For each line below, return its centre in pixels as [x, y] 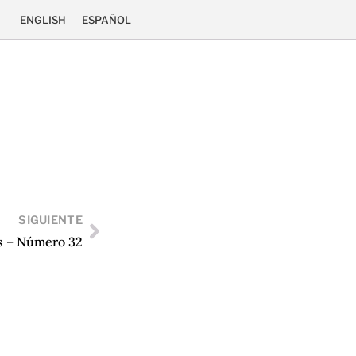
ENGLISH [43, 20]
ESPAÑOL [106, 20]
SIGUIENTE [50, 221]
